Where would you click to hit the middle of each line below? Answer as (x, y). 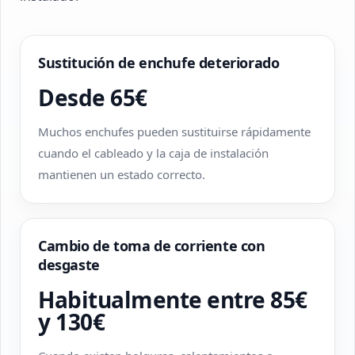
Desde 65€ (93, 97)
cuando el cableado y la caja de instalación (153, 153)
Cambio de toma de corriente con (152, 246)
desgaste (69, 265)
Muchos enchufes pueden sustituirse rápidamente (174, 132)
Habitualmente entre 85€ (173, 300)
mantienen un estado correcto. (122, 174)
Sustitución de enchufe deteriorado (159, 63)
